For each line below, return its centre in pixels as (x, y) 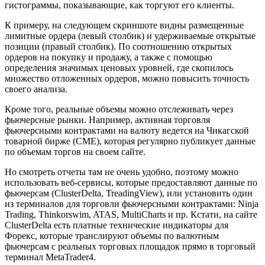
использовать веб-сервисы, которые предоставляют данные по (131, 183)
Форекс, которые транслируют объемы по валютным (112, 236)
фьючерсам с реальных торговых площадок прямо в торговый (130, 247)
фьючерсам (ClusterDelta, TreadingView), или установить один (129, 193)
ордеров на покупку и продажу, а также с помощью (109, 57)
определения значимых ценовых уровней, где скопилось (119, 68)
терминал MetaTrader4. (50, 257)
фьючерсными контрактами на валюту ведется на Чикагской (127, 131)
